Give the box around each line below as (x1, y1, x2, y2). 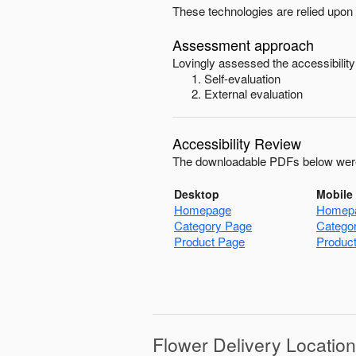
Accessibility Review (172, 133, 301, 153)
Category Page (174, 217, 252, 234)
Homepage (174, 201, 231, 218)
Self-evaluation (204, 70, 281, 87)
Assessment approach (172, 34, 314, 55)
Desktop (174, 186, 219, 202)
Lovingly (172, 54, 215, 71)
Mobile (316, 186, 353, 202)
